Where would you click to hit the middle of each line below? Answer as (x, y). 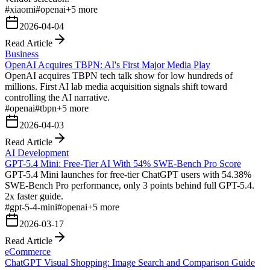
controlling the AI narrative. (57, 97)
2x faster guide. (34, 196)
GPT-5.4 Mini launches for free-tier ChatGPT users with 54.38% (128, 174)
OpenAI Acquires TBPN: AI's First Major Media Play (108, 64)
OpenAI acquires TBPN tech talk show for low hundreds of (119, 75)
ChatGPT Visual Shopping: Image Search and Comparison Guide (130, 262)
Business (22, 54)
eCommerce (28, 251)
